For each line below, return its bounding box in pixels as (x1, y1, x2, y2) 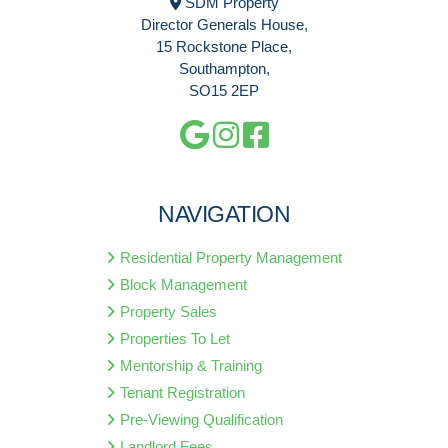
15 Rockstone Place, (156, 38, 292, 56)
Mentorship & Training (119, 356, 262, 374)
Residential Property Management (119, 248, 342, 266)
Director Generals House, (140, 16, 308, 34)
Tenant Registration (119, 383, 245, 401)
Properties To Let (119, 329, 230, 347)
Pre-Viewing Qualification (119, 410, 283, 428)
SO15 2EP (189, 82, 259, 100)
